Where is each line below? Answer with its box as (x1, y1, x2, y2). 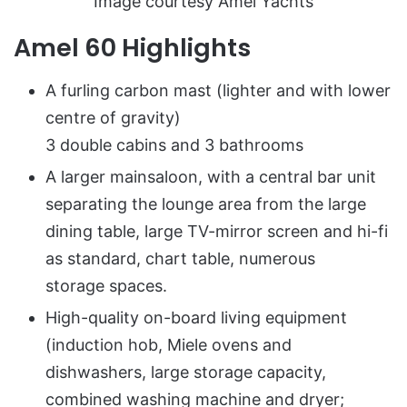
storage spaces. (45, 275, 167, 295)
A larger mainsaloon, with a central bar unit (45, 166, 376, 186)
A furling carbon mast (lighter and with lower (45, 80, 391, 100)
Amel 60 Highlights (14, 31, 251, 65)
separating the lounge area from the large (45, 194, 366, 213)
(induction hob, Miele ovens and (45, 334, 292, 354)
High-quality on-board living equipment (45, 307, 347, 327)
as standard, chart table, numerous (45, 248, 315, 268)
